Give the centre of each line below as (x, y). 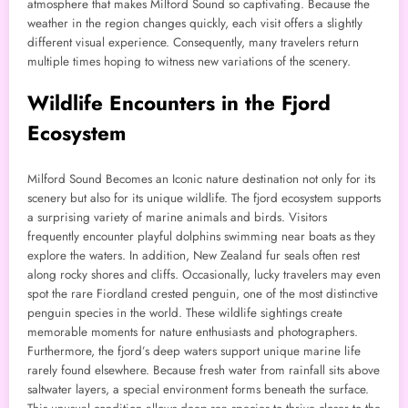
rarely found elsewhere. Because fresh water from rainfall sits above (204, 370)
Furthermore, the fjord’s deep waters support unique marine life (194, 351)
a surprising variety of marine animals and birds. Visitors (177, 217)
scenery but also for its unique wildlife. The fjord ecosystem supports (204, 198)
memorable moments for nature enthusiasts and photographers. (193, 331)
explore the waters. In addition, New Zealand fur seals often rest (194, 255)
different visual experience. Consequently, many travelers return (193, 43)
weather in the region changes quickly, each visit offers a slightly (195, 24)
